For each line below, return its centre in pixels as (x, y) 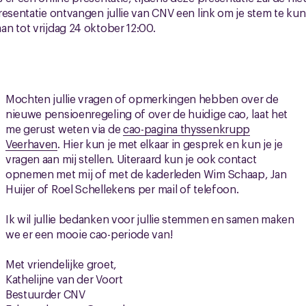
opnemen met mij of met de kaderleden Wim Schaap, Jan (146, 173)
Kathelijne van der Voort (64, 279)
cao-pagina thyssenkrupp (186, 128)
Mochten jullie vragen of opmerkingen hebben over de (142, 98)
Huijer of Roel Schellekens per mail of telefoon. (122, 189)
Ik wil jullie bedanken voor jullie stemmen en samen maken (150, 219)
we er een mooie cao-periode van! (89, 234)
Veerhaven (31, 143)
